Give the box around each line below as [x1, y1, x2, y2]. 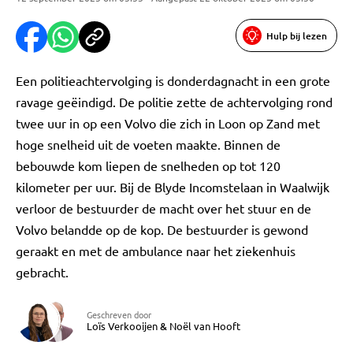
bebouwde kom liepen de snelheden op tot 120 [16, 158, 281, 173]
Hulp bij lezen [266, 28, 327, 43]
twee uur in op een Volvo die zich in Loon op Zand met [16, 115, 320, 131]
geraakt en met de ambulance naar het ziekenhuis [16, 243, 295, 258]
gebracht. [16, 264, 69, 280]
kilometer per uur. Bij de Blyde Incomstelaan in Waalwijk [16, 179, 329, 195]
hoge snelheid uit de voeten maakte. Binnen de [16, 136, 281, 152]
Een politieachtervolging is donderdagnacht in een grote [16, 72, 330, 88]
